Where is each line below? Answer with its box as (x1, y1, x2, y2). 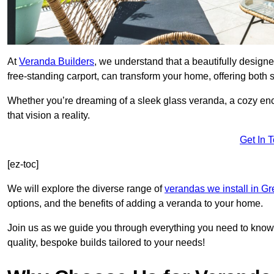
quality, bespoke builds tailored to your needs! (7, 237, 205, 248)
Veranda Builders (19, 56, 94, 67)
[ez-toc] (7, 159, 39, 170)
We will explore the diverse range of (7, 183, 165, 194)
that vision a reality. (7, 110, 90, 121)
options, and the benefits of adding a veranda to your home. (7, 198, 263, 209)
